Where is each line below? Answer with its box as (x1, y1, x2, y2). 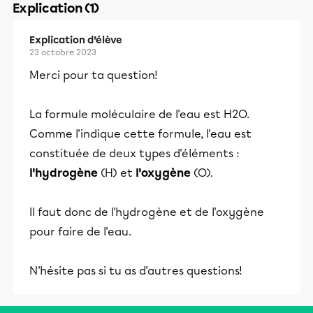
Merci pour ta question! (29, 68, 158, 82)
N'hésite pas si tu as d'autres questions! (29, 264, 242, 277)
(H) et (98, 166, 136, 180)
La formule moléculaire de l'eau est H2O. (29, 108, 249, 121)
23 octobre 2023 (29, 48, 96, 57)
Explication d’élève (29, 34, 122, 46)
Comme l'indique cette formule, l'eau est (29, 127, 252, 140)
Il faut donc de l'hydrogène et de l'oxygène (29, 205, 264, 219)
